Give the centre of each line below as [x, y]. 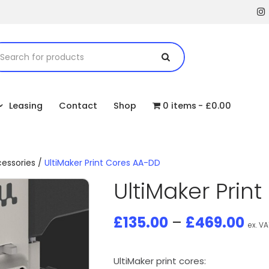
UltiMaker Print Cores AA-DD [102, 163]
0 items [179, 105]
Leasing [26, 105]
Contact [78, 105]
